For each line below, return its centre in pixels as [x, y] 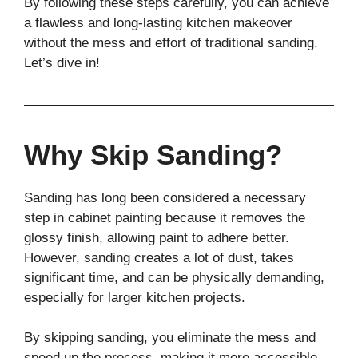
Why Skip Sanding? [153, 154]
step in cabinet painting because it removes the [165, 217]
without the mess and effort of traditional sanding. [171, 42]
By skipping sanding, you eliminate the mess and [170, 338]
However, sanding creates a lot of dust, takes [159, 257]
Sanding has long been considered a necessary [165, 197]
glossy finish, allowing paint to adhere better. [157, 237]
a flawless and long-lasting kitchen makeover [158, 22]
